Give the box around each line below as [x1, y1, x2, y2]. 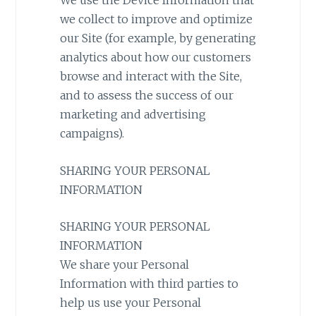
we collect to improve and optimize [59, 12, 253, 27]
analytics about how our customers [59, 50, 251, 65]
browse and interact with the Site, [59, 69, 242, 84]
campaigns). [59, 126, 124, 141]
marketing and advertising [59, 107, 206, 122]
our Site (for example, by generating [59, 31, 256, 46]
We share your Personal [59, 257, 189, 272]
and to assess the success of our [59, 88, 233, 103]
